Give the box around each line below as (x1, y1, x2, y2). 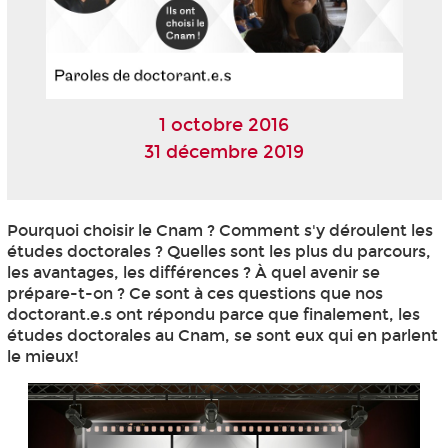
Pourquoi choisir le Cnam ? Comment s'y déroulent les (6, 220, 433, 240)
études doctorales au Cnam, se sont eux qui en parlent (6, 325, 438, 345)
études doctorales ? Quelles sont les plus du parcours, (6, 241, 431, 261)
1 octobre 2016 (159, 114, 289, 137)
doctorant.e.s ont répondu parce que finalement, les (6, 304, 420, 324)
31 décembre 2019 (144, 141, 304, 164)
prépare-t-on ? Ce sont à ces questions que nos (6, 283, 383, 303)
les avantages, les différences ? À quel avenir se (6, 262, 380, 282)
